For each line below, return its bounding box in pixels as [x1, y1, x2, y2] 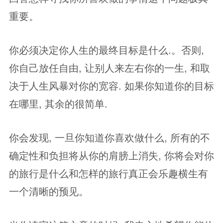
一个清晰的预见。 [9, 184, 89, 198]
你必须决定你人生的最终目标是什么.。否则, [9, 42, 204, 57]
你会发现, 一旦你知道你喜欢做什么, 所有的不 [9, 130, 210, 144]
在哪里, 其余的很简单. [9, 96, 108, 111]
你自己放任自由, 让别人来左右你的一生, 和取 [9, 60, 210, 75]
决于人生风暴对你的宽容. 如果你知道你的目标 [9, 78, 214, 93]
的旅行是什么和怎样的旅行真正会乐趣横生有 [9, 166, 208, 180]
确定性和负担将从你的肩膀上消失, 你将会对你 [9, 148, 214, 162]
